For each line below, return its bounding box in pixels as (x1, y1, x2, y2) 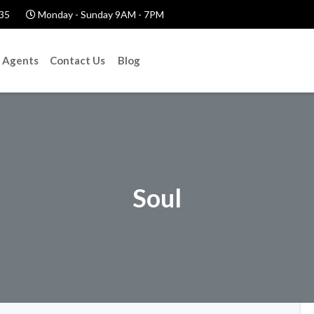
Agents (2, 54, 39, 67)
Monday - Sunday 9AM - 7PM (36, 8, 164, 20)
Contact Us (50, 54, 105, 67)
